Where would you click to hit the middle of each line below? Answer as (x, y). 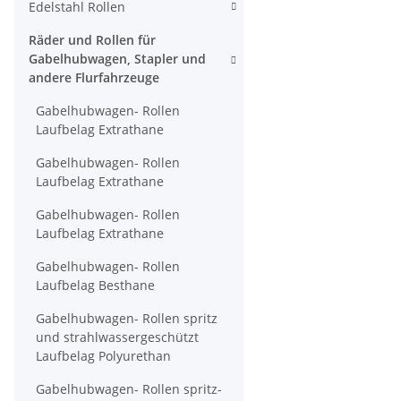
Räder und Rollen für (92, 40)
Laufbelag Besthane (95, 285)
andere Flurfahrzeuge (94, 77)
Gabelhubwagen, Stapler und (117, 59)
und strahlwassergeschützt (117, 337)
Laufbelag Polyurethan (103, 356)
